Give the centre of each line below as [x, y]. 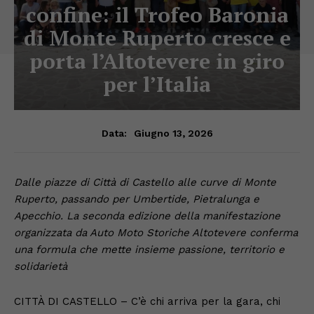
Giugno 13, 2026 [173, 133]
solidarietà [41, 266]
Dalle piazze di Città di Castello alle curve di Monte [145, 182]
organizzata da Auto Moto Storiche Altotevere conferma [156, 232]
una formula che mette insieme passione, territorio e [149, 249]
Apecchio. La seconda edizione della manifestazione [147, 216]
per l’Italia [157, 84]
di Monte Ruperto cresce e [157, 37]
